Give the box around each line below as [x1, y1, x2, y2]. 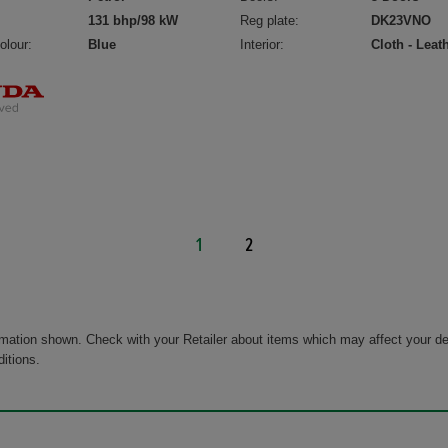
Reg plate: [240, 13, 300, 29]
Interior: [240, 37, 285, 53]
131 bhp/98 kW [88, 13, 178, 29]
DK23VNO [371, 13, 432, 29]
